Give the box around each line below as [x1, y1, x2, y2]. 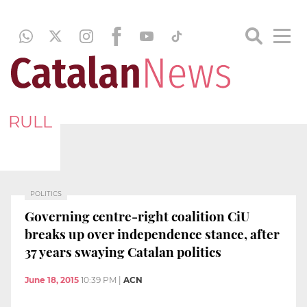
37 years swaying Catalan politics [25, 242, 221, 260]
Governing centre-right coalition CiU [25, 206, 249, 225]
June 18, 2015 [25, 275, 79, 286]
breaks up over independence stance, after [25, 224, 280, 243]
